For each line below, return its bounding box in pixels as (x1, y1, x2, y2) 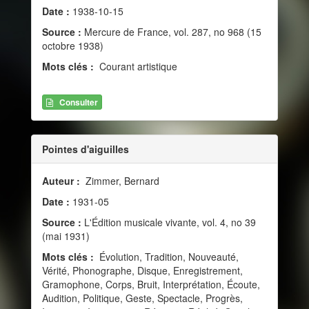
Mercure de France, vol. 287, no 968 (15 (81, 24, 261, 39)
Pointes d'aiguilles (42, 141, 129, 156)
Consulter (59, 95, 98, 108)
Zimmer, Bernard (83, 173, 159, 188)
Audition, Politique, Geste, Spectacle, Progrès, (42, 290, 243, 305)
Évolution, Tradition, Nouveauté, (97, 249, 239, 263)
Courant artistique (97, 59, 177, 73)
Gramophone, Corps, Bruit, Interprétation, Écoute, (42, 277, 260, 291)
